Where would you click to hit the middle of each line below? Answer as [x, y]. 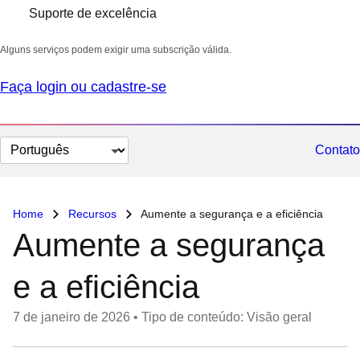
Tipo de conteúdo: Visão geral [227, 317]
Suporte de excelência [93, 13]
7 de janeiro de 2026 [72, 317]
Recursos [92, 214]
